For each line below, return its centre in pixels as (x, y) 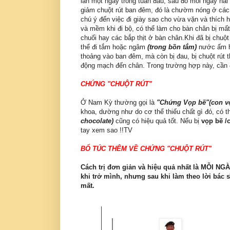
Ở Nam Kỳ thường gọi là (119, 103)
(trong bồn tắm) (172, 47)
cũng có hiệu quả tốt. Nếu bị (157, 121)
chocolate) (97, 121)
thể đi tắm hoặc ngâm (114, 47)
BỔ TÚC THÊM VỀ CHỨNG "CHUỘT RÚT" (146, 149)
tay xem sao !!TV (107, 130)
